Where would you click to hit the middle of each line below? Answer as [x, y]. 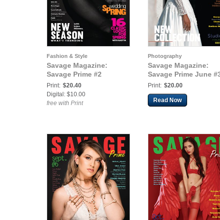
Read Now [167, 100]
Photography [165, 56]
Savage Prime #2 [74, 74]
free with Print [65, 103]
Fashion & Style [67, 56]
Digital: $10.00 [66, 94]
